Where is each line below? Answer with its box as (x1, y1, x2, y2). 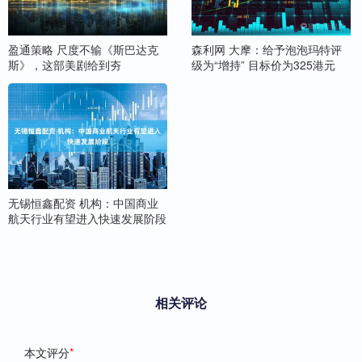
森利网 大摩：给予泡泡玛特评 (191, 40, 342, 57)
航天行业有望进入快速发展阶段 (8, 209, 166, 226)
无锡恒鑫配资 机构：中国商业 (8, 194, 158, 211)
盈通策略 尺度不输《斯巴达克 (8, 40, 158, 57)
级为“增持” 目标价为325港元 (191, 56, 335, 73)
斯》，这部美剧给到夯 (8, 56, 121, 73)
